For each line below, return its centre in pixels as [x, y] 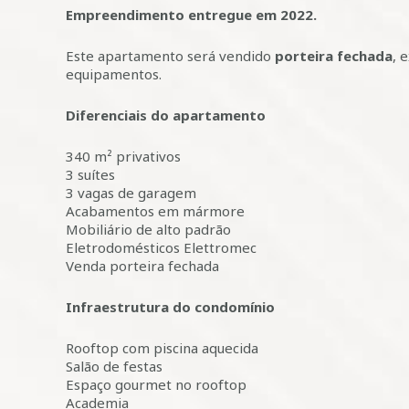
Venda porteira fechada [142, 266]
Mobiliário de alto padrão [148, 229]
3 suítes [90, 174]
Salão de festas [116, 366]
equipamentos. [114, 74]
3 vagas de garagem [131, 193]
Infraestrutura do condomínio [170, 307]
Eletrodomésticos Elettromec [161, 247]
